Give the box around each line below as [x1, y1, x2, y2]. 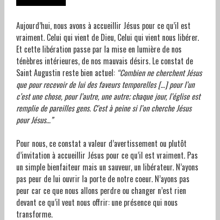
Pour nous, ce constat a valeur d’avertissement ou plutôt [16, 137, 187, 150]
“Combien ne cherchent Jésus [116, 67, 202, 79]
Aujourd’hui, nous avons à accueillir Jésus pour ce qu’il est [16, 20, 191, 32]
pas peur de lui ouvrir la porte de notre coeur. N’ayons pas [16, 173, 190, 185]
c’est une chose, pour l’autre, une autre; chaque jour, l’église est [16, 90, 200, 103]
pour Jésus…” [16, 114, 53, 126]
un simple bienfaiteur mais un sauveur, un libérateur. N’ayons [16, 161, 198, 173]
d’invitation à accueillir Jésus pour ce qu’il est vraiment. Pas [16, 149, 198, 162]
